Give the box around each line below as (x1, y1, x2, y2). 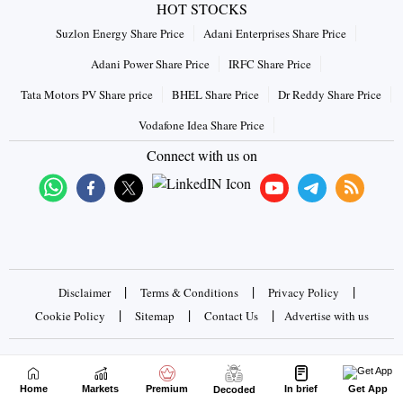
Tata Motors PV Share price (21, 86, 153, 103)
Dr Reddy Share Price (278, 86, 381, 103)
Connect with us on (146, 146, 257, 166)
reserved (178, 376, 225, 396)
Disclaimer (58, 284, 111, 301)
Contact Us (203, 308, 258, 325)
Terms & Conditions (139, 284, 238, 301)
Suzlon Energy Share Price (56, 25, 184, 42)
